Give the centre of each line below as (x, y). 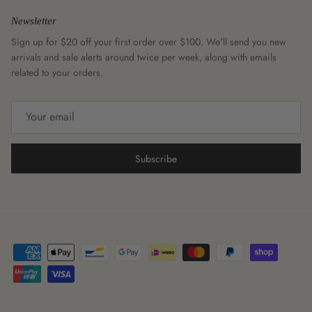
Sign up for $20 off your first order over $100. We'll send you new (149, 41)
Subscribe (156, 158)
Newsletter (34, 21)
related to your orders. (57, 72)
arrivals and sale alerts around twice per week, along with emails (144, 57)
